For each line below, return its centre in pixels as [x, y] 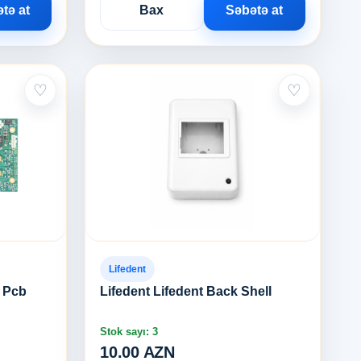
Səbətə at [255, 10]
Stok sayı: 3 [129, 332]
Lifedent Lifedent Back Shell [186, 291]
